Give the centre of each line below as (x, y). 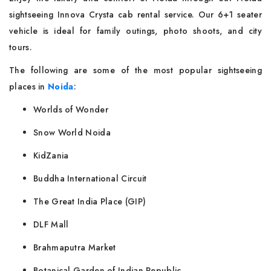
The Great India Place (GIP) (91, 201)
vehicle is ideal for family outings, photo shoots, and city (135, 31)
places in (28, 87)
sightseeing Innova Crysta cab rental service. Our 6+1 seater (135, 15)
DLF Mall (52, 224)
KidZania (52, 155)
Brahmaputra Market (76, 247)
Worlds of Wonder (71, 109)
